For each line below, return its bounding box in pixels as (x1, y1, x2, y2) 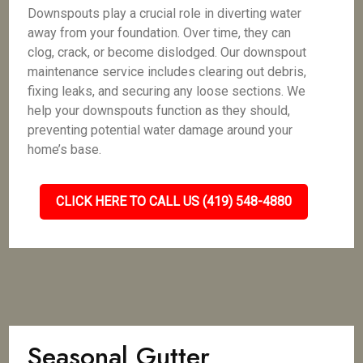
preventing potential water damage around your (28, 122, 293, 138)
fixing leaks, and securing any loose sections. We (28, 83, 306, 99)
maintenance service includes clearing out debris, (28, 64, 307, 79)
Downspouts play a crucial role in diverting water (28, 6, 302, 21)
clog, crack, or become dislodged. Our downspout (28, 45, 307, 60)
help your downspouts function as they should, (28, 103, 291, 118)
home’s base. (28, 142, 102, 157)
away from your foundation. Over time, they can (28, 25, 292, 41)
